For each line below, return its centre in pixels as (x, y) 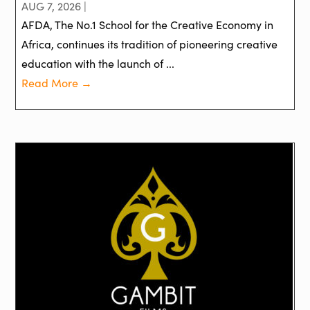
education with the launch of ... (98, 64)
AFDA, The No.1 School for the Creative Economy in (148, 25)
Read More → (57, 83)
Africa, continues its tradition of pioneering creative (150, 44)
